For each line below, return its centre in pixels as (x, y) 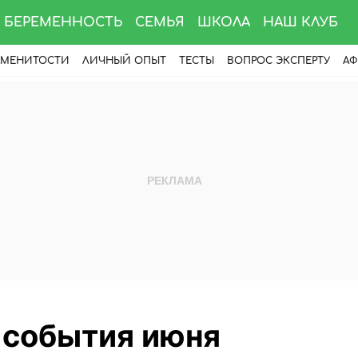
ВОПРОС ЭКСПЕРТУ (278, 61)
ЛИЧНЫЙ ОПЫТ (124, 61)
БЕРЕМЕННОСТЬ (63, 22)
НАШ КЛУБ (300, 22)
